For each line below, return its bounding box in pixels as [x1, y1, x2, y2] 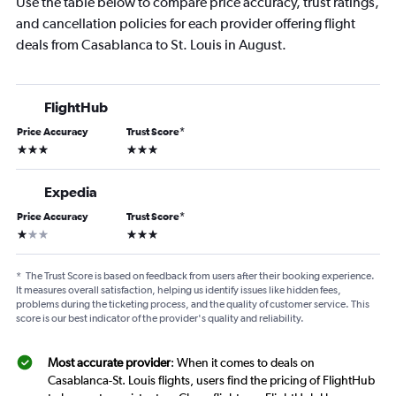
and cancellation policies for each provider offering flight [16, 15, 355, 32]
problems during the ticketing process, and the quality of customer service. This [16, 298, 369, 310]
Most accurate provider [48, 355, 171, 369]
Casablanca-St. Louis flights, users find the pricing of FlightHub [48, 373, 375, 387]
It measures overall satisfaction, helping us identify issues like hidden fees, [16, 284, 341, 296]
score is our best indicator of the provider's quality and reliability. [16, 312, 304, 324]
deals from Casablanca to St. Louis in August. [16, 36, 286, 53]
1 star [16, 225, 43, 240]
